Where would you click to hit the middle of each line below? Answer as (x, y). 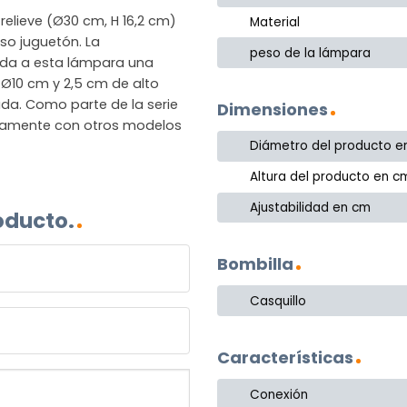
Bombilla (255, 264)
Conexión (279, 394)
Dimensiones (273, 110)
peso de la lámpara (311, 53)
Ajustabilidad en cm (311, 208)
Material (275, 22)
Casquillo (278, 301)
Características (285, 358)
